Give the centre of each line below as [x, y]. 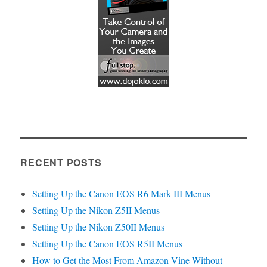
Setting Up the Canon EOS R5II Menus [108, 244]
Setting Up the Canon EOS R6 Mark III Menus [122, 194]
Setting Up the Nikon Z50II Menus [99, 227]
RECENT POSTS [61, 163]
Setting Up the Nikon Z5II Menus [96, 210]
